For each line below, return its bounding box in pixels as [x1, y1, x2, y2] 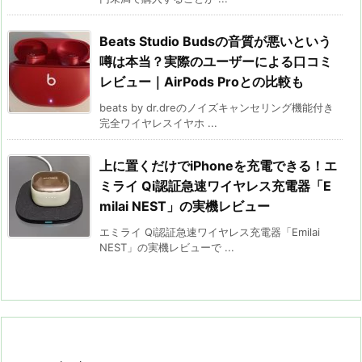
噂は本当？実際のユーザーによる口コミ [99, 53, 332, 69]
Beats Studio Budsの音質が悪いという [99, 32, 331, 49]
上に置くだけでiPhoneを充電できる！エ [99, 157, 337, 174]
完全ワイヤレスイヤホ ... [99, 116, 217, 129]
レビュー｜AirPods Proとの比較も [99, 73, 304, 90]
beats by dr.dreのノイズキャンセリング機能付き [99, 100, 334, 114]
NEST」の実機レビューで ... [99, 240, 234, 254]
